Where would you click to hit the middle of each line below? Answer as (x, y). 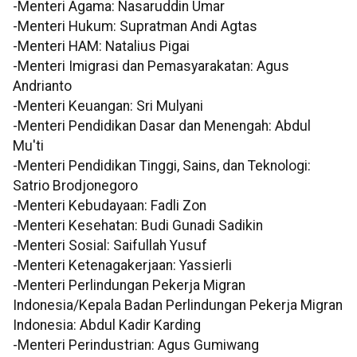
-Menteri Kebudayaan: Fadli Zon (110, 206)
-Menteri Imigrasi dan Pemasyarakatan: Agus (151, 67)
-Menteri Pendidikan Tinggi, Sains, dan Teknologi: (162, 166)
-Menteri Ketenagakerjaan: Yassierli (122, 266)
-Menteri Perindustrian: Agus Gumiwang (136, 345)
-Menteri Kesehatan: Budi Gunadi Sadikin (138, 226)
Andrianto (42, 86)
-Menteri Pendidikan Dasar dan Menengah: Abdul (162, 126)
